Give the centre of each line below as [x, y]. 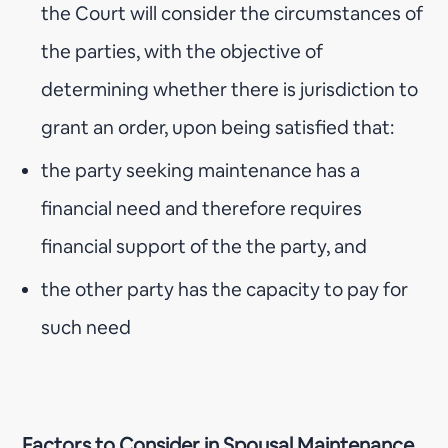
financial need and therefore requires [202, 208]
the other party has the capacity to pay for [225, 289]
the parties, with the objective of [182, 51]
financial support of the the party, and [204, 246]
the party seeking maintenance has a [201, 170]
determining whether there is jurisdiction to [230, 89]
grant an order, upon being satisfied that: [218, 127]
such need [86, 327]
